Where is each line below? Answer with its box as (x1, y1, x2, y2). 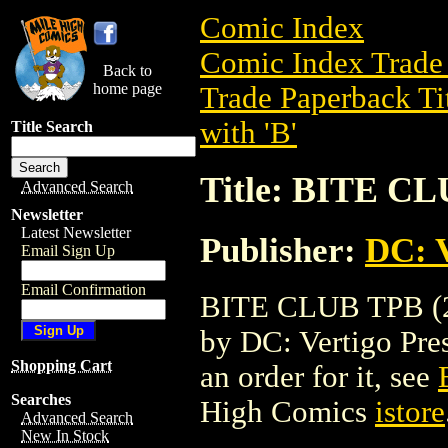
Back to (103, 62, 152, 79)
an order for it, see (200, 359, 438, 394)
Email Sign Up (21, 242, 115, 259)
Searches (11, 391, 71, 408)
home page (93, 80, 162, 97)
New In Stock (21, 427, 109, 444)
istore (375, 394, 445, 429)
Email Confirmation (21, 281, 146, 298)
